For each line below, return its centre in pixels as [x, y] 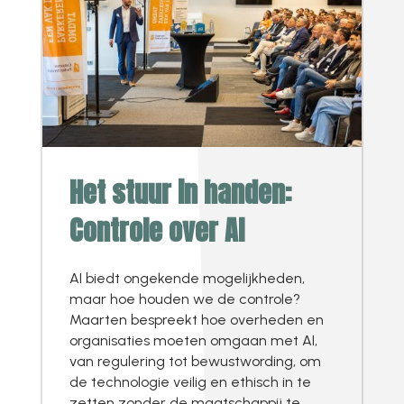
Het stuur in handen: [180, 193]
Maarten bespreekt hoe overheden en [196, 320]
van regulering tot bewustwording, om [195, 362]
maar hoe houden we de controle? [184, 299]
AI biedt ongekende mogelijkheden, [187, 279]
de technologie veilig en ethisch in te [190, 382]
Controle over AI [156, 231]
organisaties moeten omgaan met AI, [193, 341]
